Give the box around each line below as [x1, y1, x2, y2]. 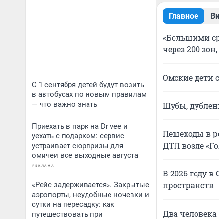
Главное [169, 11, 198, 21]
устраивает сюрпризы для [32, 141, 123, 150]
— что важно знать [32, 100, 97, 109]
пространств [163, 180, 214, 191]
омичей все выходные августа [32, 151, 138, 160]
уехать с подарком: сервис [32, 131, 124, 140]
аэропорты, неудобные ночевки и [32, 190, 149, 199]
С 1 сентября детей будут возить [32, 80, 144, 89]
